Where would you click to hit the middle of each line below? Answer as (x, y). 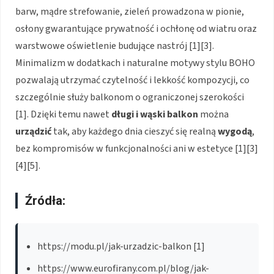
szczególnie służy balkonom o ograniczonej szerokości (130, 97)
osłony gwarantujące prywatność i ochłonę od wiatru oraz (136, 28)
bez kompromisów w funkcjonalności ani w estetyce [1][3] (137, 148)
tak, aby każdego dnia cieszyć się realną (135, 131)
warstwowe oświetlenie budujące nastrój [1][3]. (115, 46)
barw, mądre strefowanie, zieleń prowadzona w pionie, (130, 11)
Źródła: (45, 200)
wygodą (235, 131)
